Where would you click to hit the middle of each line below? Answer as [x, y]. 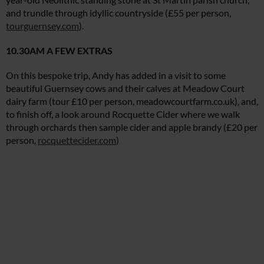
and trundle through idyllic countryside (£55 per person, [118, 13]
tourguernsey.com [42, 26]
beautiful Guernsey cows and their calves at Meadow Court [125, 88]
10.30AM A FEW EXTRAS [59, 51]
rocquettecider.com [77, 140]
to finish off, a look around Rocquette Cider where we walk [123, 114]
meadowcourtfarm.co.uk [185, 101]
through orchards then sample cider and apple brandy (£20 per [132, 127]
